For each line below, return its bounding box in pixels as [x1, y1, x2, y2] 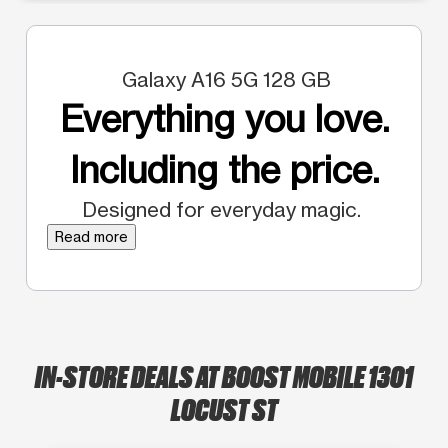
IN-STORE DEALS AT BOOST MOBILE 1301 [35, 355, 413, 394]
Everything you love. [59, 96, 389, 141]
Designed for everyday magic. [82, 196, 366, 222]
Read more [55, 227, 128, 245]
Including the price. [69, 147, 379, 192]
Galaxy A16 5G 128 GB [117, 66, 331, 92]
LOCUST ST [170, 388, 278, 427]
